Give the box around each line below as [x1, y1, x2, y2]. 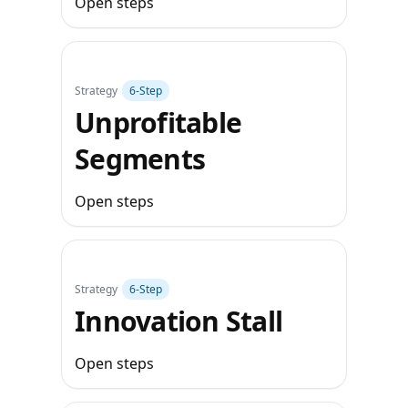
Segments [75, 140, 206, 178]
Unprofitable [75, 104, 242, 141]
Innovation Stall [75, 302, 283, 340]
